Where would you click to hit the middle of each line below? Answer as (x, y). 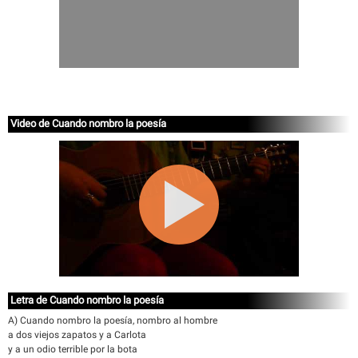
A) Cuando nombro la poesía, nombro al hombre (113, 320)
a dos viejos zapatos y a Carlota (77, 335)
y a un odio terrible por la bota (73, 349)
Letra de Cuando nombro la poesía (87, 300)
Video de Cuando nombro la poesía (88, 123)
